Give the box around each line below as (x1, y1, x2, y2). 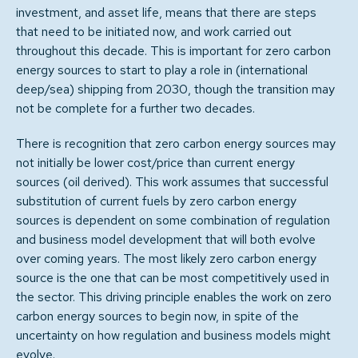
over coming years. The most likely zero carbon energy (16, 250, 316, 267)
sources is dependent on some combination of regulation (16, 212, 330, 229)
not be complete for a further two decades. (16, 100, 255, 117)
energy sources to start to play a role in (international (16, 62, 308, 78)
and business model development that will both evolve (16, 231, 316, 248)
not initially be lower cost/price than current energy (16, 154, 295, 171)
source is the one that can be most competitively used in (16, 269, 329, 286)
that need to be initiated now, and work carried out (16, 23, 292, 40)
